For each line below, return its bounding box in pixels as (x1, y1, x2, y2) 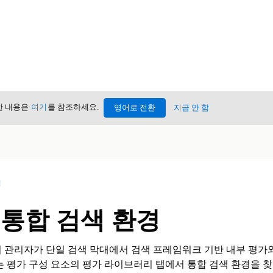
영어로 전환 (114, 102, 155, 113)
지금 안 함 (174, 102, 209, 113)
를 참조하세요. (48, 102, 99, 113)
